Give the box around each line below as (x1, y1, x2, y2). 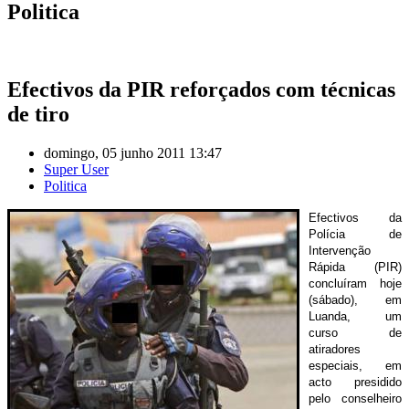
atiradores (309, 341, 361, 356)
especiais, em (309, 358, 402, 372)
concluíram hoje (309, 276, 402, 290)
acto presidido (309, 374, 402, 389)
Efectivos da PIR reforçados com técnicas (7, 77, 395, 101)
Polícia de (309, 226, 402, 241)
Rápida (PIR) (309, 259, 402, 274)
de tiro (7, 101, 69, 126)
